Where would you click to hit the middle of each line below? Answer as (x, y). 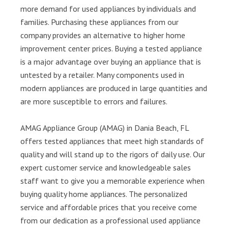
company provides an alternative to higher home (103, 35)
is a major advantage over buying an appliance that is (111, 62)
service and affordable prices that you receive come (109, 207)
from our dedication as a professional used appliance (110, 220)
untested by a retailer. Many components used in (102, 75)
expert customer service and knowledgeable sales (106, 167)
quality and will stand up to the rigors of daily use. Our (113, 154)
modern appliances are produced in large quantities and (114, 88)
